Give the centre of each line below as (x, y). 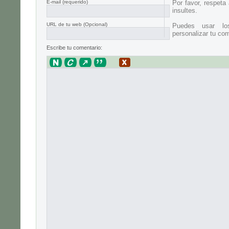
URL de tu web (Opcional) (77, 25)
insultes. (185, 11)
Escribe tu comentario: (74, 47)
